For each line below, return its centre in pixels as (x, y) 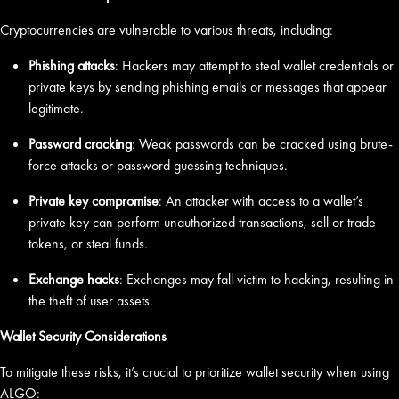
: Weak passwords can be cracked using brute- (262, 144)
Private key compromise (94, 201)
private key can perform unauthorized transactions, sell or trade (202, 222)
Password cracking (80, 144)
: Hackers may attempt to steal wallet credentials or (254, 65)
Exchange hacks (74, 279)
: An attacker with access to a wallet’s (261, 201)
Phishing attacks (72, 65)
